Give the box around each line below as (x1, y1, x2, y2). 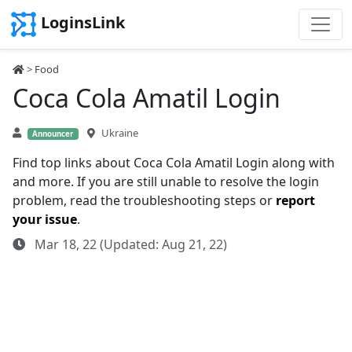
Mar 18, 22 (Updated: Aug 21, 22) (31, 236, 227, 253)
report (276, 192, 315, 209)
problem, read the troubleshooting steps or (13, 192, 276, 209)
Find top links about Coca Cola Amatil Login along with (13, 154, 335, 171)
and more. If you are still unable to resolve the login (13, 173, 319, 190)
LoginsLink (41, 12, 125, 34)
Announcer (32, 129, 74, 139)
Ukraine (101, 126, 138, 140)
